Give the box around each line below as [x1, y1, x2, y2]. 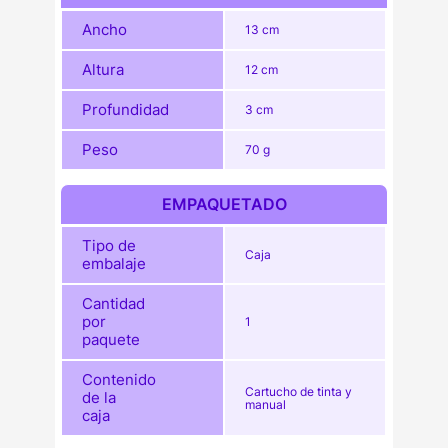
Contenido [82, 369, 157, 389]
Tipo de [82, 235, 137, 255]
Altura [82, 59, 125, 79]
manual [245, 396, 287, 412]
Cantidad [82, 293, 146, 313]
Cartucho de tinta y [245, 383, 353, 399]
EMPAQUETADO [161, 193, 287, 214]
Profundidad [82, 99, 170, 119]
